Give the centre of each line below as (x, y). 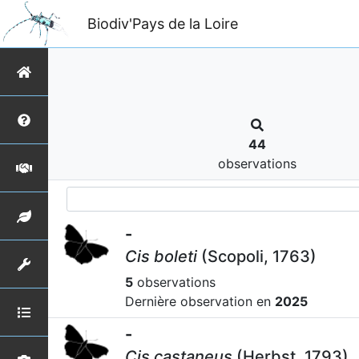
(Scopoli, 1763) (257, 256)
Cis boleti (161, 256)
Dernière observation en (200, 301)
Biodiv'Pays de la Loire (162, 23)
